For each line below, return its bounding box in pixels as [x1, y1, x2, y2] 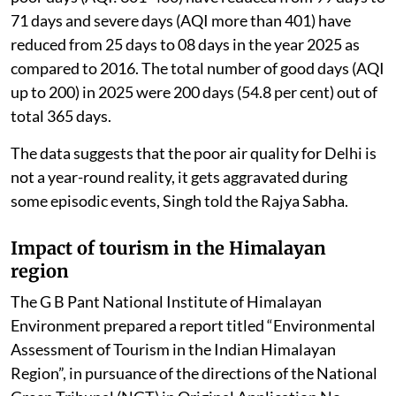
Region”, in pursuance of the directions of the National [11, 362, 377, 383]
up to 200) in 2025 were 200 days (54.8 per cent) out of [11, 81, 377, 102]
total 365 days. [11, 105, 111, 126]
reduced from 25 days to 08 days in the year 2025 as [11, 34, 360, 54]
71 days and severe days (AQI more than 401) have [11, 10, 351, 30]
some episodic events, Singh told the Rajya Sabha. [11, 190, 348, 210]
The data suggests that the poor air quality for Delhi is [11, 142, 377, 163]
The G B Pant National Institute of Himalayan [11, 291, 322, 311]
